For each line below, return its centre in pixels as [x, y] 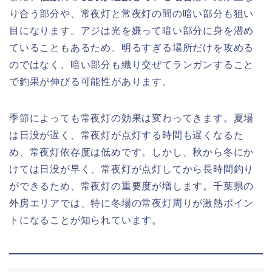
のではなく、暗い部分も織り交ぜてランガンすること [132, 64]
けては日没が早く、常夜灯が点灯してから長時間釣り [132, 169]
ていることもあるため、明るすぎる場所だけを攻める [132, 47]
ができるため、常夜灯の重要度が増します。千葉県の [132, 186]
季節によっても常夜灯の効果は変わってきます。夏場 [132, 118]
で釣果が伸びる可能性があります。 [91, 81]
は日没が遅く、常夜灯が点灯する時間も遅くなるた [127, 135]
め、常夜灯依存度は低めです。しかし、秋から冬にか [132, 152]
